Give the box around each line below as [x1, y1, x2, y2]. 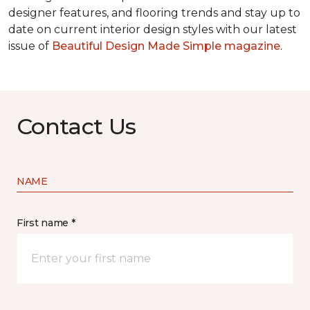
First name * [17, 217, 75, 230]
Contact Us [17, 113, 136, 140]
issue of [8, 39, 52, 53]
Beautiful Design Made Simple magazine [52, 39, 280, 53]
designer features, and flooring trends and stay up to [8, 6, 300, 20]
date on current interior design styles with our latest [8, 23, 297, 37]
